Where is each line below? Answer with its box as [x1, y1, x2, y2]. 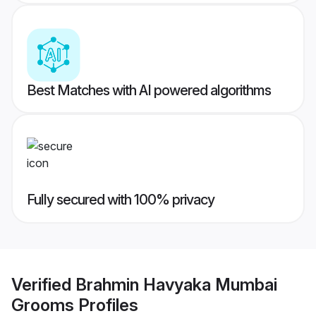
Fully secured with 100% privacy [27, 191, 214, 209]
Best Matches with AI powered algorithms [27, 82, 271, 99]
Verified [11, 274, 75, 295]
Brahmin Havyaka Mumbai [75, 274, 277, 295]
